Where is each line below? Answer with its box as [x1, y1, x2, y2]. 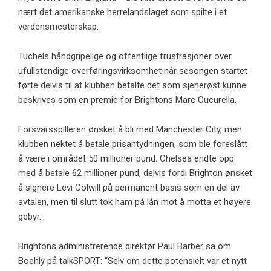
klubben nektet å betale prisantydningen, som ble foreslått [18, 138, 247, 149]
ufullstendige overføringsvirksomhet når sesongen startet [18, 65, 247, 76]
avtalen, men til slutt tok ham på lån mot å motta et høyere [18, 196, 251, 207]
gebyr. [18, 211, 41, 222]
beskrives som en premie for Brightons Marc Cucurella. [18, 94, 237, 105]
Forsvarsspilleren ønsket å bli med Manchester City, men [18, 123, 242, 135]
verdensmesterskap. [18, 21, 99, 32]
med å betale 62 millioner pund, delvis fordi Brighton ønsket [18, 167, 252, 178]
